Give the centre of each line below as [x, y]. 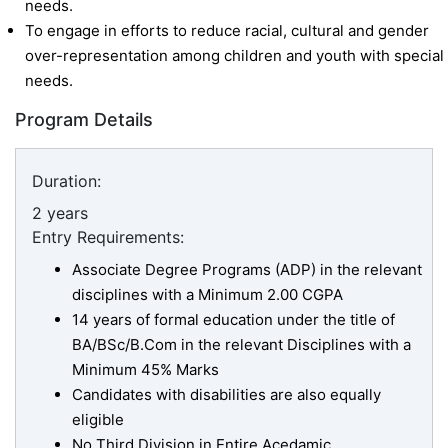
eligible [98, 420]
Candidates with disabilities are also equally [226, 395]
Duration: [66, 181]
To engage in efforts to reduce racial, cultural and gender [227, 31]
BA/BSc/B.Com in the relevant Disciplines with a [241, 345]
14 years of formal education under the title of [233, 320]
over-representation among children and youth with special [234, 56]
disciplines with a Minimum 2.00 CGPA [207, 295]
